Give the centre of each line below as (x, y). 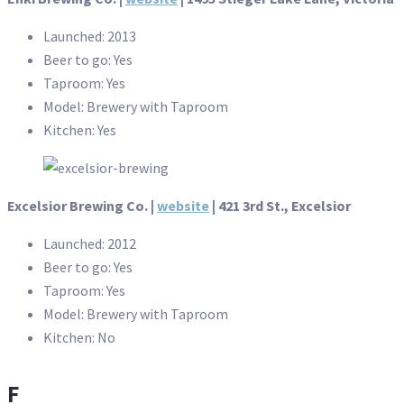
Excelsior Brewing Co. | (82, 205)
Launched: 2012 (90, 243)
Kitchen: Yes (80, 129)
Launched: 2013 (90, 36)
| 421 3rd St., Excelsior (280, 205)
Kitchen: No (79, 337)
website (183, 205)
